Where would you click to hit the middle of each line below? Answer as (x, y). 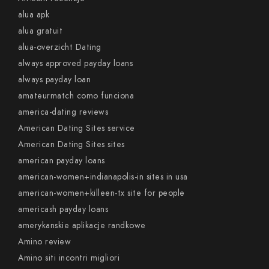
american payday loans (62, 161)
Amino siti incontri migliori (69, 258)
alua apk (34, 15)
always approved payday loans (75, 63)
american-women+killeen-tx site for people (101, 193)
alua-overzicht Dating (60, 47)
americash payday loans (63, 209)
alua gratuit (40, 31)
